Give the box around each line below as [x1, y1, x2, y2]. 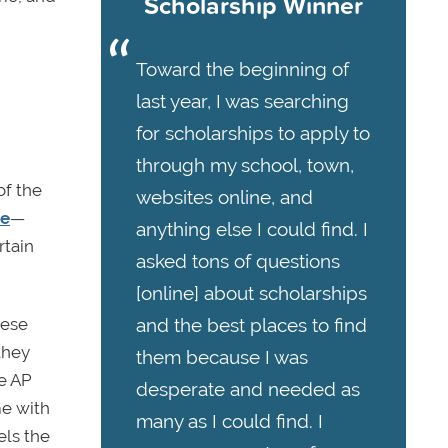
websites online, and [136, 186, 313, 209]
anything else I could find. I [136, 218, 368, 241]
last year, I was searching [136, 90, 349, 113]
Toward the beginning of [136, 58, 349, 81]
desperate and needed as [136, 378, 360, 401]
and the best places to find [136, 314, 367, 337]
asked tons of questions [136, 250, 340, 273]
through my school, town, [136, 154, 354, 177]
